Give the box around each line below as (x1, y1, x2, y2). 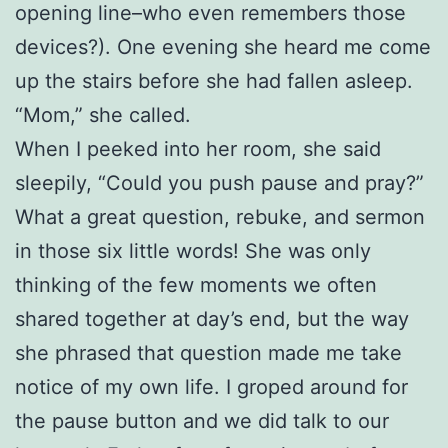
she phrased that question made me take (15, 340, 402, 365)
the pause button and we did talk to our (15, 408, 389, 433)
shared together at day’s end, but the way (15, 306, 409, 331)
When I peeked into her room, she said (15, 136, 381, 161)
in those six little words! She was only (15, 238, 371, 263)
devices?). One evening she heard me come (15, 34, 431, 59)
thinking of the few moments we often (15, 272, 377, 297)
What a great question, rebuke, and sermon (15, 204, 425, 229)
